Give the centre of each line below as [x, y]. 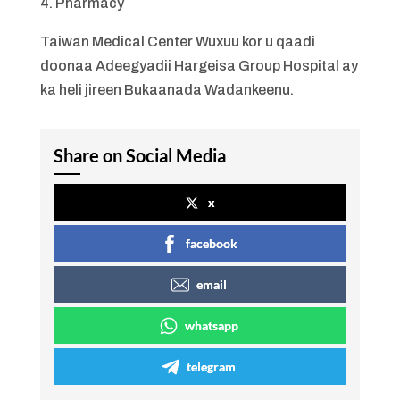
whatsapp [211, 325]
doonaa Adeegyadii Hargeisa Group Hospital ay [199, 66]
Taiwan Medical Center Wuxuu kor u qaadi [177, 42]
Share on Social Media [139, 155]
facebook [211, 243]
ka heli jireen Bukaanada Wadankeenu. [167, 90]
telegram [212, 367]
